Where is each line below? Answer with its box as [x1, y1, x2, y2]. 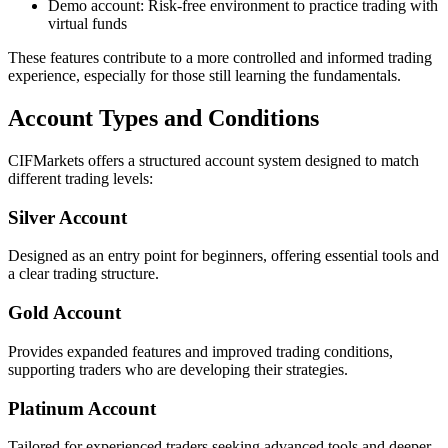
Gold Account [8, 302, 121, 324]
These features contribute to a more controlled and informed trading [8, 49, 432, 67]
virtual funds [48, 15, 131, 33]
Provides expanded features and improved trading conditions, [8, 342, 393, 360]
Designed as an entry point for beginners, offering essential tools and [8, 247, 439, 265]
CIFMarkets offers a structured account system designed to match [8, 151, 419, 169]
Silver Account [8, 206, 127, 228]
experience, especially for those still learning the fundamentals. [8, 67, 401, 85]
